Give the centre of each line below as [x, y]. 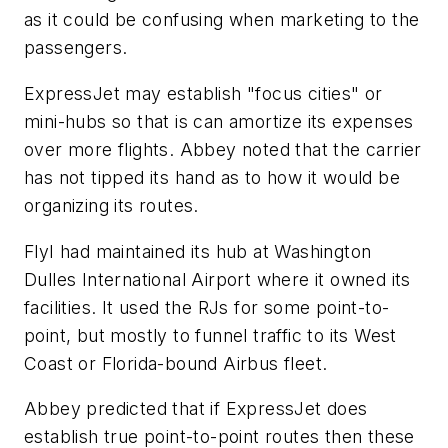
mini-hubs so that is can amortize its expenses [219, 121]
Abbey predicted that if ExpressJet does [196, 409]
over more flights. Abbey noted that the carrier [223, 149]
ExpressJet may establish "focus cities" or [203, 93]
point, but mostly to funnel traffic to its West [210, 335]
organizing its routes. [111, 205]
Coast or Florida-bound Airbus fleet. [176, 363]
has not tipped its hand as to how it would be [212, 177]
